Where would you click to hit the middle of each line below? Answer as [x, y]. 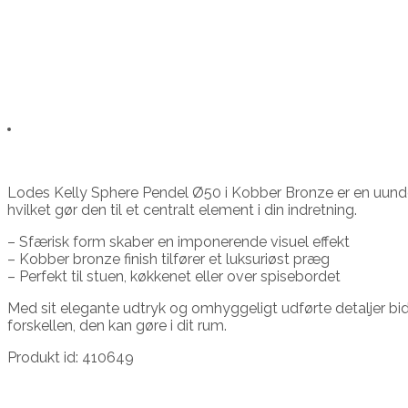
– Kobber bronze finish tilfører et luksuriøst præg [168, 260]
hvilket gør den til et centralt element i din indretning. [182, 210]
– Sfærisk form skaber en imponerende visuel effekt [178, 242]
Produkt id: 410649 [71, 358]
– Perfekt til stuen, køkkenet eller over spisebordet [174, 277]
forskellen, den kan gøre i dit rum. [117, 326]
